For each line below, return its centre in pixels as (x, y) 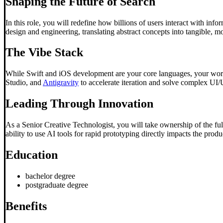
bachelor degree (50, 176)
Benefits (26, 206)
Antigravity (61, 83)
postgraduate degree (57, 185)
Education (32, 155)
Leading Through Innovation (79, 104)
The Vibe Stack (44, 53)
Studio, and (24, 83)
